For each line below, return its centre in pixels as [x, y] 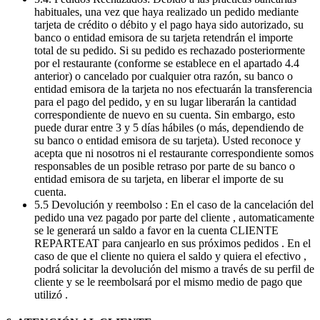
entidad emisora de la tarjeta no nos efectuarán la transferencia [173, 89]
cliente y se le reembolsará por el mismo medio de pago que [168, 281]
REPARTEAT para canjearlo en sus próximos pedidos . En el [172, 243]
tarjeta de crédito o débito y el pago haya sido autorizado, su [169, 24]
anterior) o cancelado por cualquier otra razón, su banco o [164, 76]
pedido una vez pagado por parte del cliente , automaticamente [174, 217]
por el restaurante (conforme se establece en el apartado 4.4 [167, 63]
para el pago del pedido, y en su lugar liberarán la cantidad [165, 101]
